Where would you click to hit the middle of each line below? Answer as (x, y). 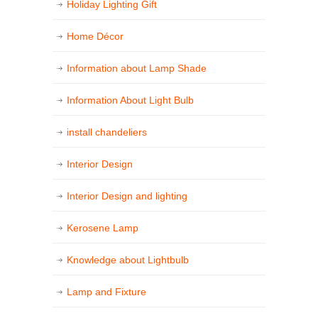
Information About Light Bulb (130, 100)
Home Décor (95, 37)
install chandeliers (107, 132)
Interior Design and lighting (127, 196)
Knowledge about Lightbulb (128, 260)
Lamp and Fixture (106, 292)
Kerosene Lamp (103, 228)
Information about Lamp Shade (137, 68)
